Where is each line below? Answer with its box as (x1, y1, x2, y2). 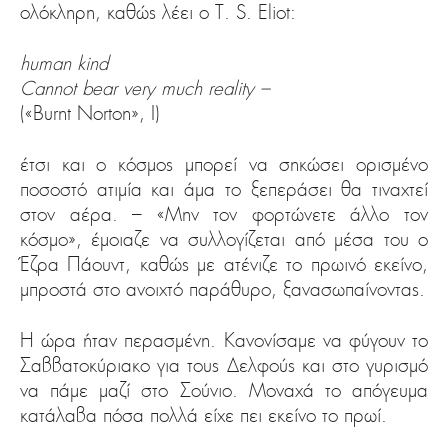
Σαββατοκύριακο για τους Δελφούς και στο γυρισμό (20, 353, 428, 378)
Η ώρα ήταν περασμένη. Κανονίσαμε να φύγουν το (20, 328, 428, 353)
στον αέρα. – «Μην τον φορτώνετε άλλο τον (20, 202, 428, 227)
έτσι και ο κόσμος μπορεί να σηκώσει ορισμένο (20, 152, 428, 177)
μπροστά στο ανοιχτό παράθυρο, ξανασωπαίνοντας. (20, 277, 425, 302)
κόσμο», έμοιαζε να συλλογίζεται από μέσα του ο (20, 227, 428, 252)
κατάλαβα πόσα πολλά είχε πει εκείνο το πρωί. (20, 403, 387, 428)
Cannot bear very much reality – (20, 76, 269, 101)
